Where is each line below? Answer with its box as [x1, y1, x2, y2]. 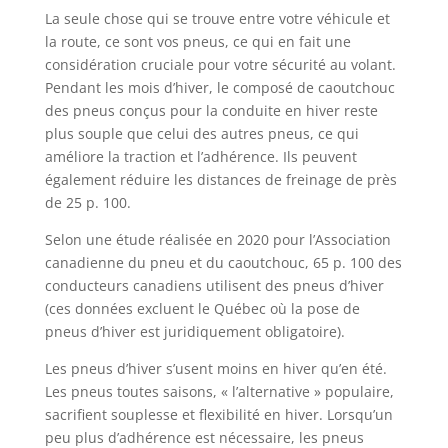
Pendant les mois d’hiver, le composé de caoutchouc [44, 77, 395, 97]
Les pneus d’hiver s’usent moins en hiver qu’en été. [44, 358, 387, 378]
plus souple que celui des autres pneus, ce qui [44, 123, 359, 143]
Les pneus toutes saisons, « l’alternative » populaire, [44, 381, 394, 401]
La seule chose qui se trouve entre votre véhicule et [44, 8, 390, 28]
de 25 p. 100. [44, 192, 131, 212]
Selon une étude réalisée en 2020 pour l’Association [44, 229, 391, 249]
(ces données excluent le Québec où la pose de [44, 298, 360, 318]
